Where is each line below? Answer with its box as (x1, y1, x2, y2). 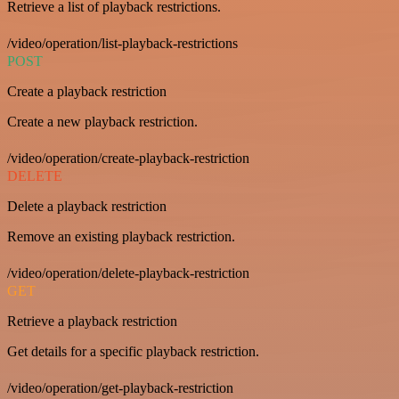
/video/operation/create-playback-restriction (7, 151, 249, 167)
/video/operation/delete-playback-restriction (7, 265, 249, 281)
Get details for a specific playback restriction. (7, 344, 259, 360)
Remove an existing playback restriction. (7, 229, 235, 245)
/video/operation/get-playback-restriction (7, 380, 233, 396)
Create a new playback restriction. (7, 114, 198, 130)
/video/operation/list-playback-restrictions (7, 36, 238, 52)
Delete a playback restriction (7, 199, 167, 215)
